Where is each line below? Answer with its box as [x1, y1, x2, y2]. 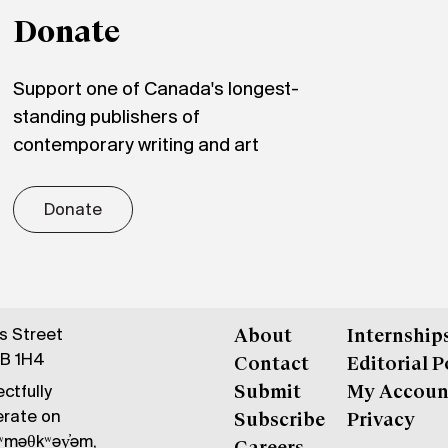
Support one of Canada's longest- [13, 79, 300, 100]
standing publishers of [13, 107, 201, 128]
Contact [233, 354, 309, 375]
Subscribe [233, 410, 325, 431]
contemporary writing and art [13, 135, 260, 156]
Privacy [347, 410, 416, 431]
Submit [233, 382, 301, 403]
